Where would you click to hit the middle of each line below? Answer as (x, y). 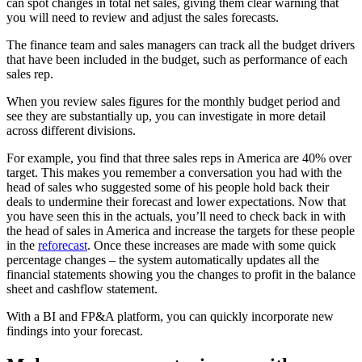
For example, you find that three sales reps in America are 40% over (179, 158)
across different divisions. (71, 131)
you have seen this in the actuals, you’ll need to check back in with (176, 217)
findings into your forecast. (75, 331)
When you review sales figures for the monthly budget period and (173, 102)
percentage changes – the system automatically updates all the (163, 260)
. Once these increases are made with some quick (212, 246)
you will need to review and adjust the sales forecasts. (143, 18)
